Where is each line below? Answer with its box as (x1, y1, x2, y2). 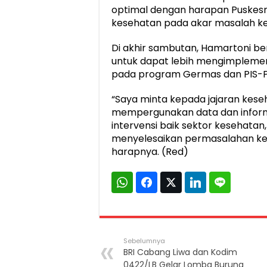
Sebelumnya (123, 236, 165, 246)
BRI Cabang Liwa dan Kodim (123, 246, 237, 259)
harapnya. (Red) (111, 145, 188, 159)
